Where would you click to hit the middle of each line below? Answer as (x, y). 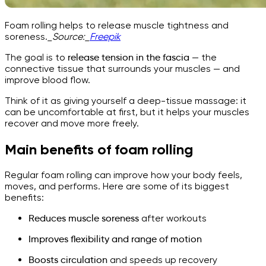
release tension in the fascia (129, 57)
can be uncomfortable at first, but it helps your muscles (127, 112)
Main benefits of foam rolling (99, 149)
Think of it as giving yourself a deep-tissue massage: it (126, 100)
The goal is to (36, 57)
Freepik (105, 36)
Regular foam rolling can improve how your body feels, (123, 175)
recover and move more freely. (72, 123)
